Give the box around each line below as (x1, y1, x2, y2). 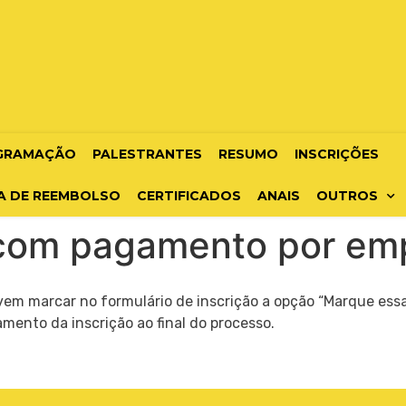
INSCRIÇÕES (294, 146, 379, 163)
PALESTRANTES (92, 146, 202, 163)
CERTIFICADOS (136, 188, 241, 205)
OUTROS (315, 188, 378, 205)
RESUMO (217, 146, 278, 163)
